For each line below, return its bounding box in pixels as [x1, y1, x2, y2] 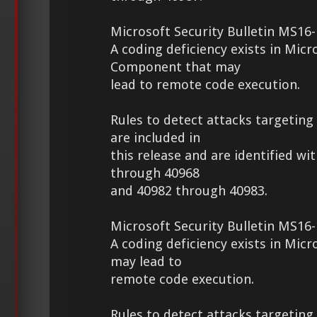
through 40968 [110, 166, 200, 181]
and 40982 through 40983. [110, 183, 267, 199]
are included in [110, 130, 200, 146]
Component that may [110, 59, 241, 75]
